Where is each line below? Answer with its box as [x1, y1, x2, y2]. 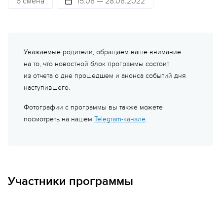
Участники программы [8, 174, 133, 188]
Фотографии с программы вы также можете [24, 103, 163, 111]
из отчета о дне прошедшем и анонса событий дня [24, 72, 186, 80]
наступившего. [24, 83, 70, 92]
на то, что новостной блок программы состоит [24, 60, 169, 68]
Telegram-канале [94, 115, 146, 123]
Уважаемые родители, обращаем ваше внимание [24, 48, 181, 56]
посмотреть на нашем [24, 115, 94, 123]
